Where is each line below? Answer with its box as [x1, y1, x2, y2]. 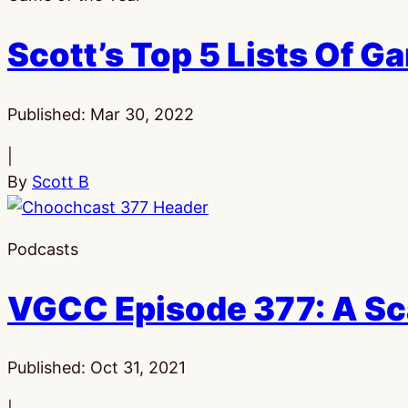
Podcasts [7, 239, 78, 259]
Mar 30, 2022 [90, 104, 194, 124]
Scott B [32, 171, 89, 191]
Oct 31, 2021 [90, 358, 186, 378]
